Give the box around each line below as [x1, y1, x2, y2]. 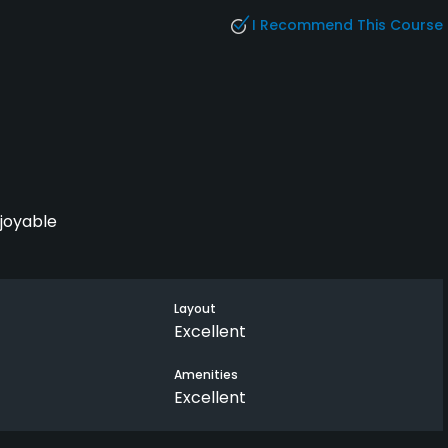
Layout [173, 300, 216, 318]
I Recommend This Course [252, 14, 443, 35]
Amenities [173, 366, 238, 384]
